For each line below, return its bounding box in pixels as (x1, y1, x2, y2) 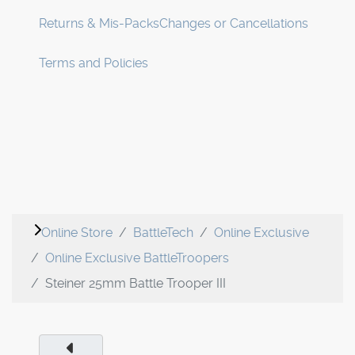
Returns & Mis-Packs (39, 16, 159, 32)
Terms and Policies (39, 55, 148, 71)
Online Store (41, 225, 113, 241)
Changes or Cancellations (159, 16, 308, 32)
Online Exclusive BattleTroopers (45, 250, 229, 266)
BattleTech (133, 225, 193, 241)
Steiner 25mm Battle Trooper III (45, 276, 226, 292)
